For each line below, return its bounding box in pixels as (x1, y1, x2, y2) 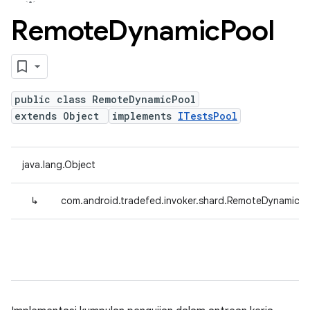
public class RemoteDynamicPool (15, 93, 196, 106)
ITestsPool (178, 109, 237, 122)
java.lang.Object (22, 158, 95, 171)
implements (112, 109, 178, 122)
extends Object (15, 109, 105, 122)
